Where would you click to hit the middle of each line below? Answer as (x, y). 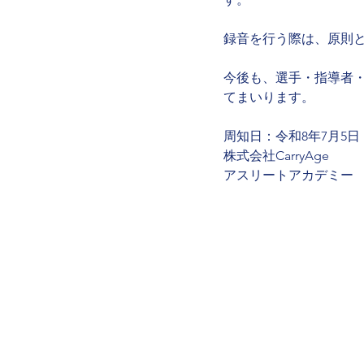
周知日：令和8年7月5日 (292, 136)
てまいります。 (269, 97)
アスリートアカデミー (288, 175)
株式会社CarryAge (276, 156)
